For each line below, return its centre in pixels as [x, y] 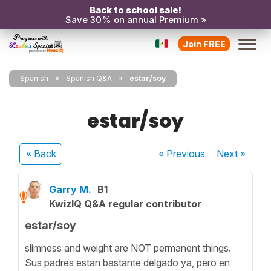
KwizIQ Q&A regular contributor [125, 204]
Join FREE [204, 44]
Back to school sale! [135, 10]
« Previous [182, 154]
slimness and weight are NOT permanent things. [128, 248]
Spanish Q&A [89, 78]
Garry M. [70, 189]
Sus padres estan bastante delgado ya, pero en [127, 262]
